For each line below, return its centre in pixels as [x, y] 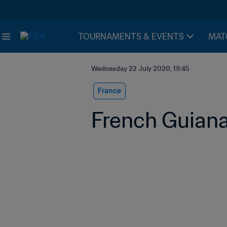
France [109, 91]
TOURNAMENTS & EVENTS [131, 36]
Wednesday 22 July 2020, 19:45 [140, 69]
